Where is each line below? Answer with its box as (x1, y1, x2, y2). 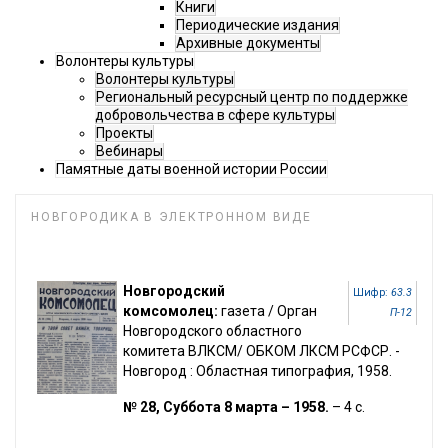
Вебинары (96, 143, 163, 160)
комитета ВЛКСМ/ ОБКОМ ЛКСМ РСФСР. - (123, 343, 400, 360)
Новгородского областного (123, 323, 302, 340)
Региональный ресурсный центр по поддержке (96, 89, 408, 106)
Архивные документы (176, 35, 320, 52)
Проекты (96, 125, 153, 142)
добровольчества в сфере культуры (95, 107, 335, 124)
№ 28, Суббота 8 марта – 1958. (123, 399, 329, 416)
